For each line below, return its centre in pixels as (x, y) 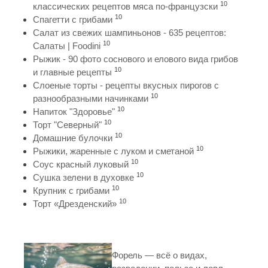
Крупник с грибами (71, 190)
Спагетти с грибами (73, 19)
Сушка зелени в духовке (83, 177)
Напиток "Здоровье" (74, 111)
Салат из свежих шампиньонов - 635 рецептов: (130, 32)
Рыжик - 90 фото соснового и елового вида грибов (135, 59)
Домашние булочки (73, 138)
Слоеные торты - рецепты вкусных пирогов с (126, 85)
